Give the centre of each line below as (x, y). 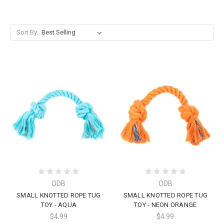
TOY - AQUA (58, 205)
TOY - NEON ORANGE (165, 205)
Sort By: (27, 32)
